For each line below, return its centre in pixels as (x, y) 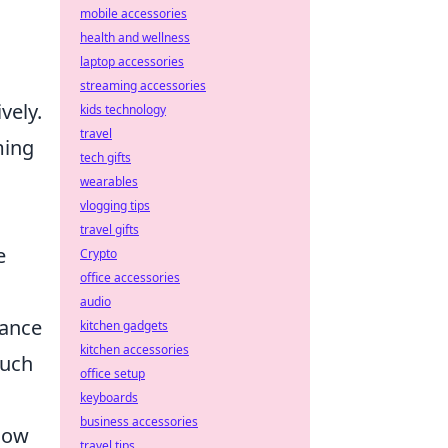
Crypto (98, 253)
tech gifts (105, 157)
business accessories (139, 421)
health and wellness (135, 37)
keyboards (109, 397)
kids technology (123, 109)
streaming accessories (143, 85)
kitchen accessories (134, 349)
